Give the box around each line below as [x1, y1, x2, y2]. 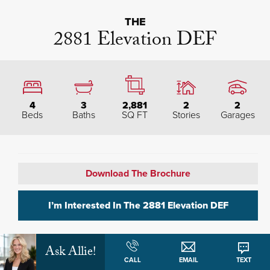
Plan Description [9, 253, 86, 266]
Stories [172, 109, 201, 121]
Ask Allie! [45, 242, 96, 264]
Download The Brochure [86, 168, 190, 180]
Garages [220, 109, 255, 121]
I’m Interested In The [48, 199, 143, 212]
